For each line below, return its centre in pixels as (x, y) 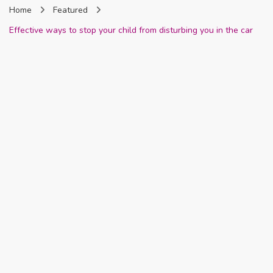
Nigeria (151, 12)
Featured (72, 10)
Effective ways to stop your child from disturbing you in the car (131, 30)
